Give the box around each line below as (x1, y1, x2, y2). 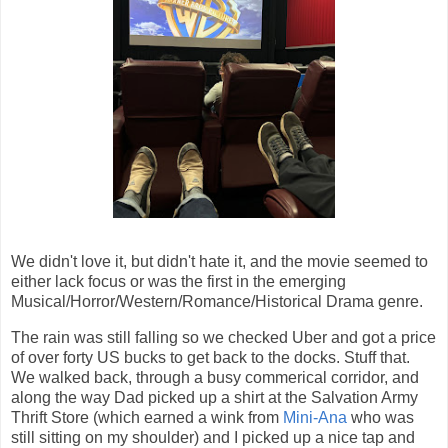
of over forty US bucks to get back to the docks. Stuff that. (11, 348, 410, 366)
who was (347, 408, 414, 426)
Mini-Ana (283, 408, 347, 426)
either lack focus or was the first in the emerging (11, 273, 346, 291)
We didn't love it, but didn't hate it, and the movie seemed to (11, 253, 428, 271)
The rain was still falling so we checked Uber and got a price (11, 328, 436, 346)
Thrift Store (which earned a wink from (11, 408, 283, 426)
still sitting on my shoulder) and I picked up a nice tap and (11, 428, 415, 446)
